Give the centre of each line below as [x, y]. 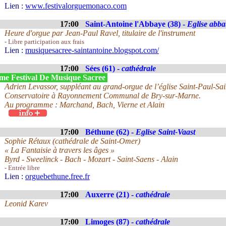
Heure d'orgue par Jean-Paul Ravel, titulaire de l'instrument [100, 33]
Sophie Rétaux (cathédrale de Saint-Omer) [72, 141]
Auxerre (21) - [110, 194]
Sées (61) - [103, 68]
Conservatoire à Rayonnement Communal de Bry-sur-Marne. [103, 96]
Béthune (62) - [110, 132]
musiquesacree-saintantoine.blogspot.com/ [92, 50]
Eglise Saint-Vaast [165, 132]
